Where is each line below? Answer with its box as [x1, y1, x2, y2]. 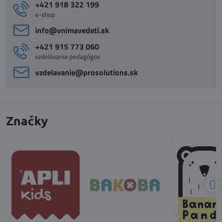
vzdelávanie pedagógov [35, 51, 100, 61]
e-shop [35, 9, 55, 19]
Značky [6, 112, 48, 128]
